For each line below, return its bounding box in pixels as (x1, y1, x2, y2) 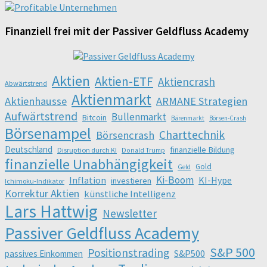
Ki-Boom (156, 173, 194, 187)
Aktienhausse (5, 94, 67, 108)
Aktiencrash (158, 74, 215, 89)
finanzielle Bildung (170, 144, 235, 156)
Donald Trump (122, 145, 165, 155)
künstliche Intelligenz (84, 188, 176, 200)
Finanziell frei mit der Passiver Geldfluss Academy (5, 24, 249, 38)
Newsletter (103, 206, 157, 221)
